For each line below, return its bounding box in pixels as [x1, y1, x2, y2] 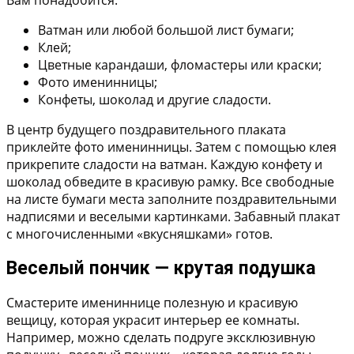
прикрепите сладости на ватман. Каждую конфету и [6, 156, 322, 173]
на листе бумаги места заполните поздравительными [6, 190, 337, 208]
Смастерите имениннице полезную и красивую [6, 294, 298, 312]
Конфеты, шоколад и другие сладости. [38, 91, 271, 108]
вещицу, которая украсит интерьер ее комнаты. [6, 311, 299, 330]
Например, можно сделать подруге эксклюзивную [6, 329, 315, 347]
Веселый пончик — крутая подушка [6, 258, 315, 280]
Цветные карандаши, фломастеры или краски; [38, 56, 322, 73]
